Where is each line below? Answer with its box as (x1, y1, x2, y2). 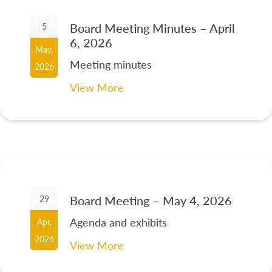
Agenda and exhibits (70, 214, 168, 230)
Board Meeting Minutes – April (70, 19, 236, 37)
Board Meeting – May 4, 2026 (70, 192, 233, 209)
